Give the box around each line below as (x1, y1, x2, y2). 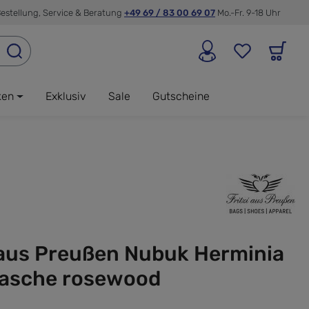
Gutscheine (152, 89, 210, 103)
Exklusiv (45, 89, 86, 103)
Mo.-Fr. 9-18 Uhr (217, 7, 281, 18)
